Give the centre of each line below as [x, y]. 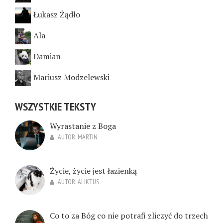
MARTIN [88, 137]
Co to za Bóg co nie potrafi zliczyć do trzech [129, 216]
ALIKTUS [88, 182]
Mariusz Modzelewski [71, 77]
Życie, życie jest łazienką [93, 171]
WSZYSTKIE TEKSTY [56, 106]
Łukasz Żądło [57, 14]
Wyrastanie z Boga [83, 126]
